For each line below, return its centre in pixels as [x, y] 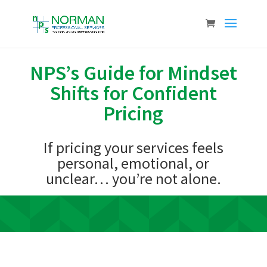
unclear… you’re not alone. [133, 178]
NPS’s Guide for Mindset [133, 73]
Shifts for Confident [133, 93]
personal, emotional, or [133, 163]
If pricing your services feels [133, 148]
